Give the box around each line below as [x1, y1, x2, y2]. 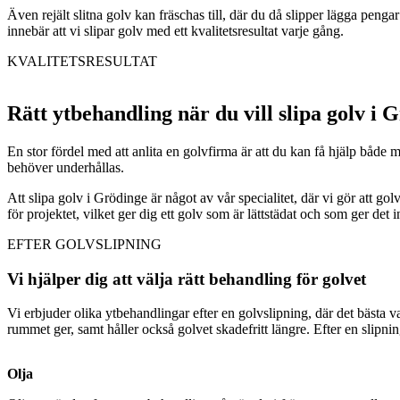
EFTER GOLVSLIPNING [7, 236, 162, 252]
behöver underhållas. [7, 159, 124, 175]
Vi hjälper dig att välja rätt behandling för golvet [7, 269, 366, 288]
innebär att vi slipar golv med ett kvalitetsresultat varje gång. [7, 23, 344, 39]
